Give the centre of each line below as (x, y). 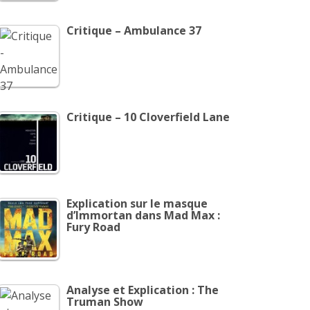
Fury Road (93, 227)
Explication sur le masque (137, 203)
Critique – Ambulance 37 (134, 30)
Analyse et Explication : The (143, 290)
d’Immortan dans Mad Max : (143, 215)
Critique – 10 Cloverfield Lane (148, 117)
